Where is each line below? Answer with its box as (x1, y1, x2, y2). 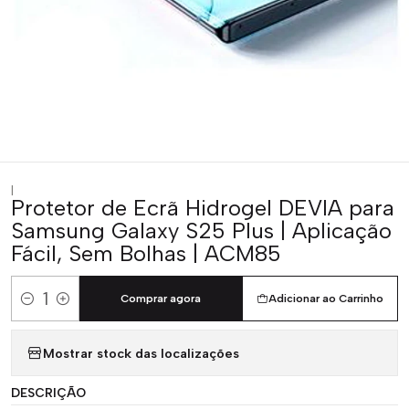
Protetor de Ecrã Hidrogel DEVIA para (11, 194, 394, 221)
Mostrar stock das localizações (43, 344, 239, 362)
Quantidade (11, 300, 85, 318)
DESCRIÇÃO (11, 385, 86, 400)
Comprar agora (120, 292, 201, 305)
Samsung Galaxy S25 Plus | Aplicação (11, 217, 392, 244)
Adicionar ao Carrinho (267, 292, 383, 305)
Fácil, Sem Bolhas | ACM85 (11, 240, 281, 267)
